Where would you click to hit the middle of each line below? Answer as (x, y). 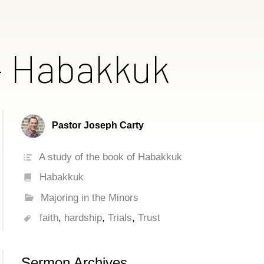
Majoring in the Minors (89, 197)
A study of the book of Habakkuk (111, 157)
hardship (83, 218)
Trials (120, 218)
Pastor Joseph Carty (98, 126)
